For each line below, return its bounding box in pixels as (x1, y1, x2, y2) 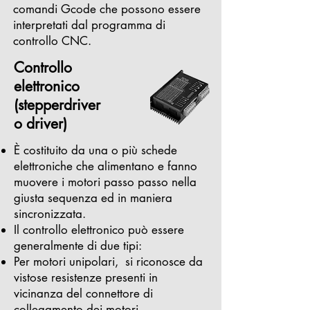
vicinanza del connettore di (14, 286, 153, 301)
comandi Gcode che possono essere (13, 1, 201, 17)
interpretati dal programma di (13, 17, 165, 33)
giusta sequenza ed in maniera (14, 190, 172, 206)
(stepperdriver (14, 95, 100, 114)
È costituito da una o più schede (14, 143, 177, 158)
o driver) (14, 114, 67, 133)
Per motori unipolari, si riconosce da (14, 254, 203, 269)
